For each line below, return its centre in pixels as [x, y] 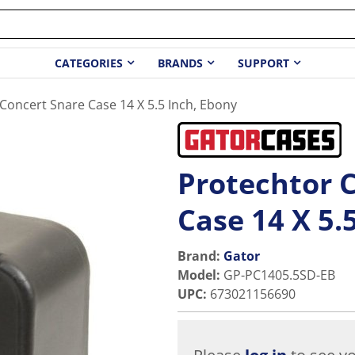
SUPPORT [263, 63]
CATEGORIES [89, 63]
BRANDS [180, 63]
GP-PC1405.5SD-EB [279, 275]
